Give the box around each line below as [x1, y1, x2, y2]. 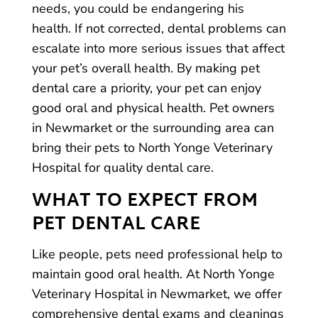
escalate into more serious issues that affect [31, 40, 285, 57]
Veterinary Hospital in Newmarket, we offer [31, 285, 282, 302]
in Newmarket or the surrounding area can [31, 119, 274, 136]
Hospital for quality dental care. [31, 159, 214, 176]
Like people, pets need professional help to [31, 246, 283, 263]
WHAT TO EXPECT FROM [31, 185, 258, 219]
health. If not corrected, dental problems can [31, 20, 286, 37]
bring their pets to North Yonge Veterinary [31, 139, 273, 156]
